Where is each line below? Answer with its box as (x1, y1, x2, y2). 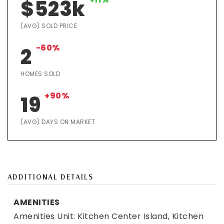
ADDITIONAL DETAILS (7, 173, 93, 181)
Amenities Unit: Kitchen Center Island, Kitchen (13, 210, 203, 222)
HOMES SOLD (20, 69, 60, 78)
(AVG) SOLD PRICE (20, 21, 77, 30)
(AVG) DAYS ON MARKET (20, 117, 95, 126)
